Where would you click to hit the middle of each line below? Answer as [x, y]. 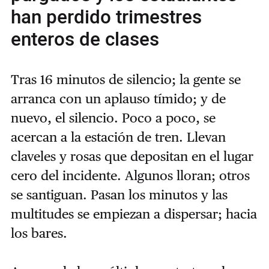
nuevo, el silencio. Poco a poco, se [113, 118]
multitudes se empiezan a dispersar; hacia [134, 214]
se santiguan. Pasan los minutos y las [119, 195]
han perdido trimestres [106, 17]
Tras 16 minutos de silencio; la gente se [125, 80]
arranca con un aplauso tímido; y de [118, 99]
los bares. [39, 233]
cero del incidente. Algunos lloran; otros [130, 176]
